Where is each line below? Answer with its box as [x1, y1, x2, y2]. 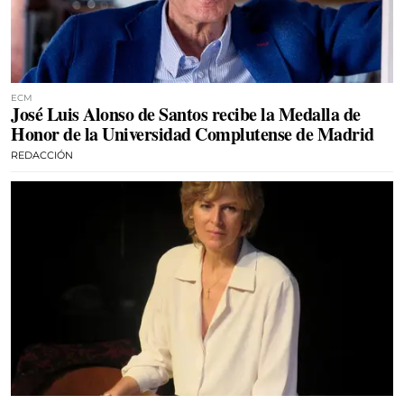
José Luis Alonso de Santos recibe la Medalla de [11, 100, 361, 127]
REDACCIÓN [11, 148, 73, 161]
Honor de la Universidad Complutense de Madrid [11, 120, 374, 147]
